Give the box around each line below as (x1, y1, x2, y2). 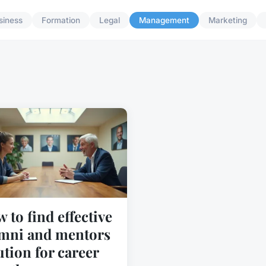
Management (139, 15, 190, 26)
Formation (42, 15, 81, 26)
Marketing (208, 15, 248, 26)
